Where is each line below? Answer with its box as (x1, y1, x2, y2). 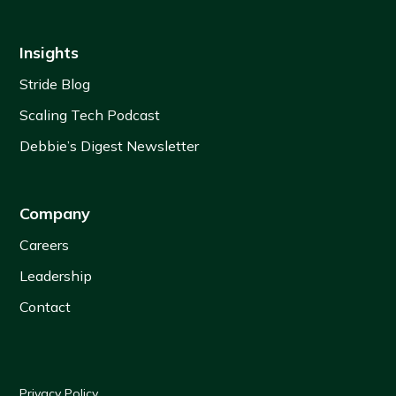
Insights (19, 42, 80, 64)
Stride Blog (19, 75, 91, 94)
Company (19, 203, 91, 225)
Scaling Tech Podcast (19, 106, 161, 125)
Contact (19, 298, 72, 316)
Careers (19, 236, 70, 255)
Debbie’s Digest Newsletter (19, 137, 200, 156)
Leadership (19, 267, 93, 286)
